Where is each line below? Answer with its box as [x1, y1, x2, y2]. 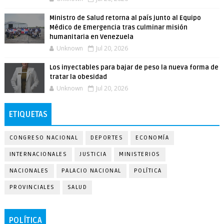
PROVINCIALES [9, 183, 55, 191]
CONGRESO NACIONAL [9, 134, 78, 141]
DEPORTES [90, 134, 123, 141]
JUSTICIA [79, 150, 107, 158]
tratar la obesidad [49, 73, 107, 81]
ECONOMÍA [135, 134, 169, 141]
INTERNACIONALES [9, 150, 67, 158]
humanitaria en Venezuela [49, 33, 133, 41]
